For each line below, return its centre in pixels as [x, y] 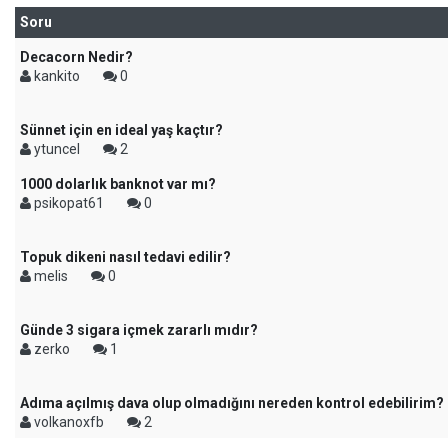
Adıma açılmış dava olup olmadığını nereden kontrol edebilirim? [232, 403]
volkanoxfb [69, 422]
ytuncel [57, 149]
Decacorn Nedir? [76, 57]
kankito [57, 76]
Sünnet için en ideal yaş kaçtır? [121, 130]
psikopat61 [69, 203]
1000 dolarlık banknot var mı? [118, 184]
